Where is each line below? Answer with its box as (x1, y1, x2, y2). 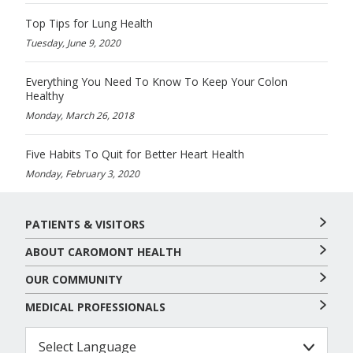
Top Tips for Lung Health (25, 15, 153, 31)
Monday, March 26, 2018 (25, 108, 134, 122)
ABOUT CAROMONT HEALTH (25, 243, 181, 259)
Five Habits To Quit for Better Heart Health (25, 146, 244, 162)
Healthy (25, 87, 64, 103)
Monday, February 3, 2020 (25, 166, 139, 180)
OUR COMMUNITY (25, 271, 122, 287)
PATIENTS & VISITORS (25, 216, 145, 232)
